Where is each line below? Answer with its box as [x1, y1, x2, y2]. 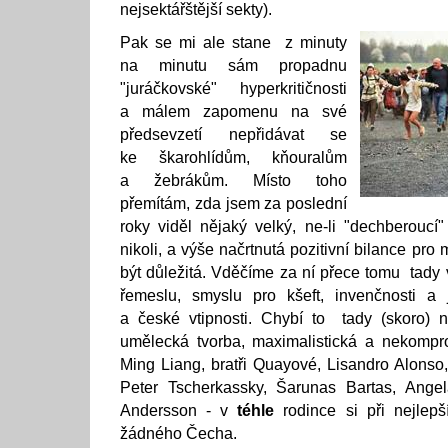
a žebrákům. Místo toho [120, 172, 347, 189]
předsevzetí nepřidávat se [120, 126, 347, 143]
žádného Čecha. [120, 425, 237, 442]
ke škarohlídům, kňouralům [120, 149, 347, 166]
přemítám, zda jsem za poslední [120, 195, 347, 212]
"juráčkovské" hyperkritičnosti [120, 80, 347, 97]
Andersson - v [120, 402, 238, 419]
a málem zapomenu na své [120, 103, 347, 120]
